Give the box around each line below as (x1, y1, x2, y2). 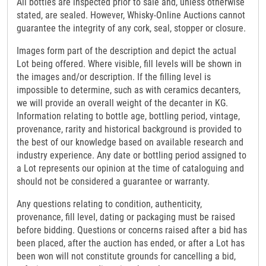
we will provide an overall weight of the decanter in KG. (17, 97, 228, 109)
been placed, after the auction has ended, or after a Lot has (17, 237, 245, 249)
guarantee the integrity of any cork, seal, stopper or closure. (17, 23, 246, 34)
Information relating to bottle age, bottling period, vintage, (17, 110, 240, 122)
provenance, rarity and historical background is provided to (17, 123, 242, 135)
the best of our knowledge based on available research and (17, 137, 243, 148)
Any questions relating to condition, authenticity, (17, 198, 202, 210)
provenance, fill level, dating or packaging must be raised (17, 211, 235, 223)
